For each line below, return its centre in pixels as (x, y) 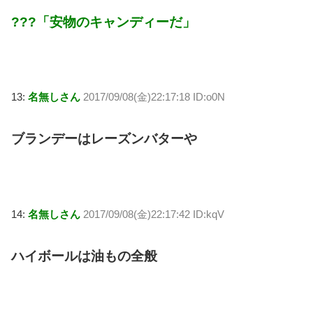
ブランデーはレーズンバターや (104, 139)
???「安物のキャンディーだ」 (103, 22)
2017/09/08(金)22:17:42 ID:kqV (154, 214)
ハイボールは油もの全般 (84, 256)
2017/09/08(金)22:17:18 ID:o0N (154, 97)
